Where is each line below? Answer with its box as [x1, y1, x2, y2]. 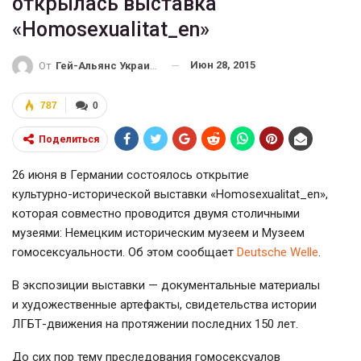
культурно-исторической [12, 186, 151, 201]
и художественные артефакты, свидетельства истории [12, 297, 317, 312]
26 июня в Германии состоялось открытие [12, 167, 249, 182]
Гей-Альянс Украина [56, 59, 150, 72]
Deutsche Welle [237, 244, 318, 259]
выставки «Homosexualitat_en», [151, 186, 328, 201]
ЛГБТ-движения [12, 316, 102, 331]
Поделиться [39, 133, 99, 145]
